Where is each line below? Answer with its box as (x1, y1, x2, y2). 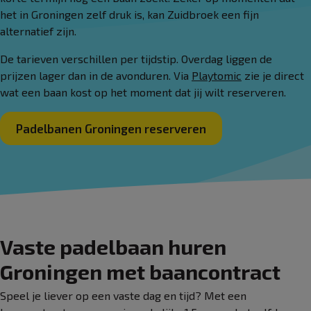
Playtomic (192, 68, 242, 82)
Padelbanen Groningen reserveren (16, 121, 206, 135)
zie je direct (242, 68, 304, 82)
